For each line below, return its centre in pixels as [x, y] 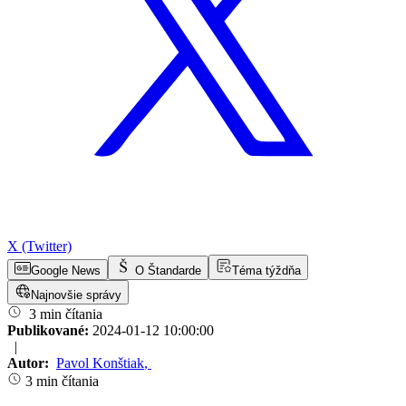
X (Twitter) [39, 246]
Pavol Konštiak [100, 363]
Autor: [30, 363]
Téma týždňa [266, 271]
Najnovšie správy [76, 295]
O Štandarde [168, 271]
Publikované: [50, 331]
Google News [66, 271]
